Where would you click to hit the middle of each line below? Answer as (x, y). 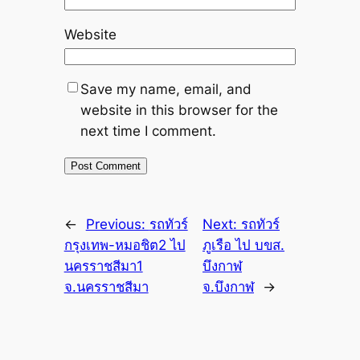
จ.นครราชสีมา (106, 287)
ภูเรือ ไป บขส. (244, 245)
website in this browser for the (179, 110)
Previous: (117, 225)
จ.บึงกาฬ (229, 287)
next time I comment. (148, 131)
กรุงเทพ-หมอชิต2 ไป (125, 245)
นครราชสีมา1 (103, 266)
